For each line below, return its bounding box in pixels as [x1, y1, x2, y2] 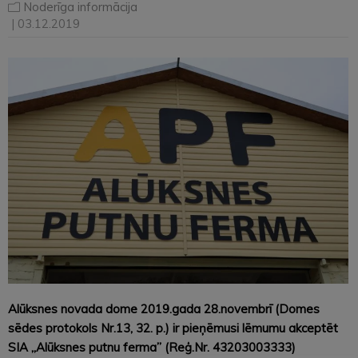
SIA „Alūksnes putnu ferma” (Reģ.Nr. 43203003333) [8, 340, 296, 356]
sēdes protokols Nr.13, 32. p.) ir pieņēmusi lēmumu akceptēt [8, 320, 338, 336]
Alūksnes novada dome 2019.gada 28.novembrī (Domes [8, 301, 320, 317]
